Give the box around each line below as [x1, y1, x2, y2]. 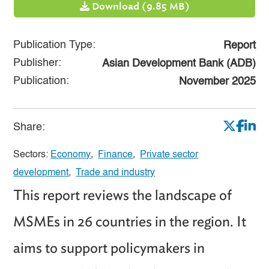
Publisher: [13, 57, 62, 68]
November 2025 [178, 76, 256, 87]
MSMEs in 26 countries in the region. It [13, 212, 247, 230]
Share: [13, 121, 46, 133]
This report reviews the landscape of [13, 186, 232, 204]
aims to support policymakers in [13, 238, 205, 256]
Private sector [140, 150, 199, 160]
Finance [98, 150, 133, 160]
